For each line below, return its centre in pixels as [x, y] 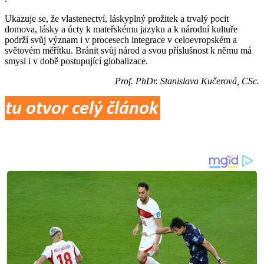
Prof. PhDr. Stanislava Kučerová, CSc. [187, 81]
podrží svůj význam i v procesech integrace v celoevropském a [121, 39]
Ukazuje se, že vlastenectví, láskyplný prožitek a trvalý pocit [117, 18]
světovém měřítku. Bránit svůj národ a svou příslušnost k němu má [128, 50]
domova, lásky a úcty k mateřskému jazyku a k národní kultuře [121, 29]
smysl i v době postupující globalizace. [76, 61]
